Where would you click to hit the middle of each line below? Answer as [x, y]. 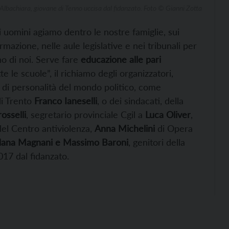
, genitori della [157, 142]
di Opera [174, 128]
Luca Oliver [167, 114]
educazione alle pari [120, 59]
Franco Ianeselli [66, 100]
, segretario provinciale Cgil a [84, 114]
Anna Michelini [125, 128]
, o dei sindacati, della [140, 100]
